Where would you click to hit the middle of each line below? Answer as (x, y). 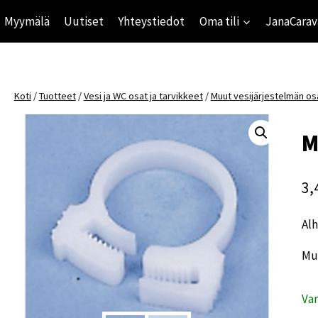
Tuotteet (57, 96)
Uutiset (83, 21)
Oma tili (219, 21)
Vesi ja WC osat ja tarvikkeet (143, 96)
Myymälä (27, 21)
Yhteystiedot (152, 21)
